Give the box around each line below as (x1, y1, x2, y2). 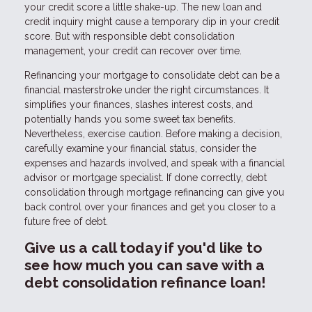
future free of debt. (24, 216, 108, 228)
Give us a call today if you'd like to (24, 239, 262, 257)
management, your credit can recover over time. (24, 45, 242, 57)
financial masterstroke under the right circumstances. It (24, 84, 269, 96)
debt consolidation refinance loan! (24, 274, 266, 292)
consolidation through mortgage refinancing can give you (24, 187, 284, 198)
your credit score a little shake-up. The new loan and (24, 1, 262, 13)
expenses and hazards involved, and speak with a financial (24, 157, 285, 169)
